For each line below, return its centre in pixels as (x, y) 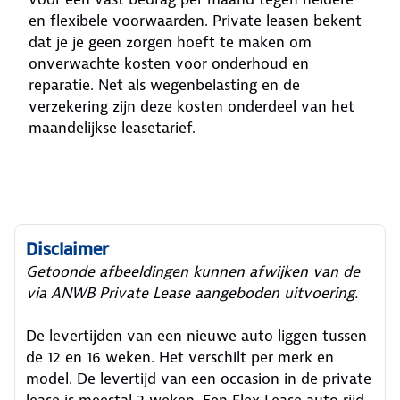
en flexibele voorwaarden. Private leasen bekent (195, 21)
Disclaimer (67, 250)
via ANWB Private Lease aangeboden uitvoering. (192, 293)
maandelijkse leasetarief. (112, 128)
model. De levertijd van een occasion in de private (199, 379)
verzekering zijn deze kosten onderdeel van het (192, 106)
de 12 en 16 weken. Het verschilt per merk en (180, 357)
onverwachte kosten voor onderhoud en (169, 63)
